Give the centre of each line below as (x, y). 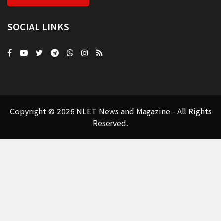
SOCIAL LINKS (38, 26)
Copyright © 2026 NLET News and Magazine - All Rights (110, 111)
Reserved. (110, 123)
